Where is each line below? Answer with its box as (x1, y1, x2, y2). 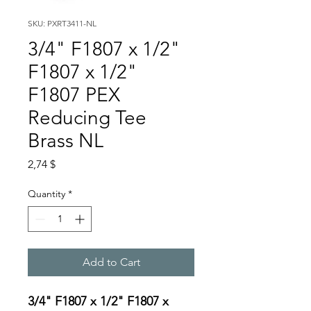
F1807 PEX (28, 83, 120, 106)
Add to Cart (82, 255, 140, 269)
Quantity (28, 187, 65, 200)
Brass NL (28, 129, 103, 152)
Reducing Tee (28, 106, 146, 129)
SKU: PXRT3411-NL (28, 18, 96, 28)
